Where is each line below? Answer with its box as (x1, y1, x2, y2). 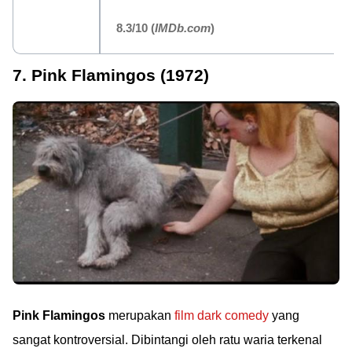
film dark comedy (174, 309, 269, 323)
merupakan (105, 309, 174, 323)
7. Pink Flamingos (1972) (13, 65, 209, 84)
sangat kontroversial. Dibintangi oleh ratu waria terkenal (13, 333, 322, 347)
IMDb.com (155, 20, 211, 35)
